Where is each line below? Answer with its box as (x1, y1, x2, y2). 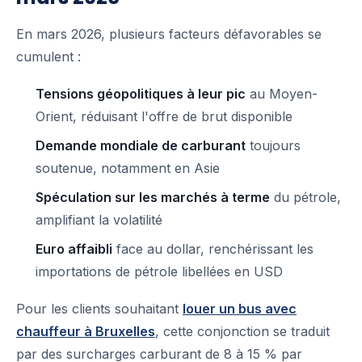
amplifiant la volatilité (36, 212, 162, 229)
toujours (246, 137, 301, 154)
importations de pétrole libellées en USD (36, 263, 283, 280)
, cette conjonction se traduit (155, 323, 330, 340)
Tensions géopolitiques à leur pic (36, 86, 246, 103)
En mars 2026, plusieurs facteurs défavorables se (16, 26, 322, 43)
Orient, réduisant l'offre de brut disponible (36, 108, 293, 125)
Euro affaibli (36, 241, 112, 258)
